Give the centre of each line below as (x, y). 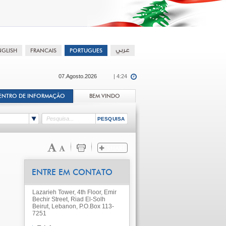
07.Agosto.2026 (77, 76)
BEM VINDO (104, 96)
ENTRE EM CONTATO (72, 173)
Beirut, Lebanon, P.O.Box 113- (73, 206)
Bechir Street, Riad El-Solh (69, 199)
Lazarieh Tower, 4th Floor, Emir (74, 192)
